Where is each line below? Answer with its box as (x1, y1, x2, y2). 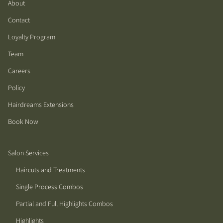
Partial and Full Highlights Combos (16, 199, 113, 209)
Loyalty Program (8, 32, 55, 42)
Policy (8, 83, 25, 93)
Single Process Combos (16, 182, 83, 192)
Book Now (8, 117, 38, 126)
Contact (8, 15, 30, 25)
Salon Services (8, 148, 49, 158)
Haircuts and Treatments (16, 165, 85, 175)
